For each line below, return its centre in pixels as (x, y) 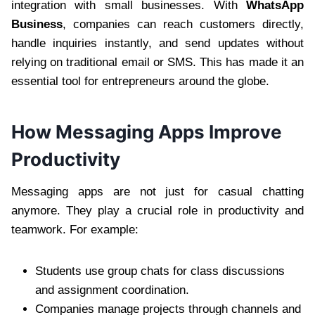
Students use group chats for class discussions (160, 271)
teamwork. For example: (75, 229)
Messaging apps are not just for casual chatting (157, 191)
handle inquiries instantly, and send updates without (157, 43)
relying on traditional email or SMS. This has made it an (157, 62)
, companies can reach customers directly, (183, 24)
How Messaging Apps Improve (147, 131)
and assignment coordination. (112, 290)
